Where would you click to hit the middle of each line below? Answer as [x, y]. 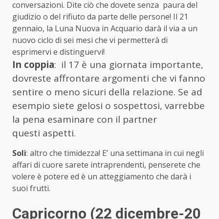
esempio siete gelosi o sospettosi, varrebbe [109, 105]
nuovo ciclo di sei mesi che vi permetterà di [90, 40]
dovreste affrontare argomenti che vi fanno [109, 78]
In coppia [33, 64]
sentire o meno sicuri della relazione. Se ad [107, 92]
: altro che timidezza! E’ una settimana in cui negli [115, 153]
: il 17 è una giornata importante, [129, 64]
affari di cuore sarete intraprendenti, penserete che [106, 164]
